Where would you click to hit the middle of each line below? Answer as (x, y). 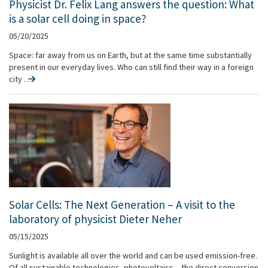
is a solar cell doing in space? (78, 19)
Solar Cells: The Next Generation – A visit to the (122, 205)
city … (17, 79)
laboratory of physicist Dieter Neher (95, 219)
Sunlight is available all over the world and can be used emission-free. (133, 255)
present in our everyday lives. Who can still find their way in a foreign (131, 67)
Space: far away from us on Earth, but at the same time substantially (130, 55)
